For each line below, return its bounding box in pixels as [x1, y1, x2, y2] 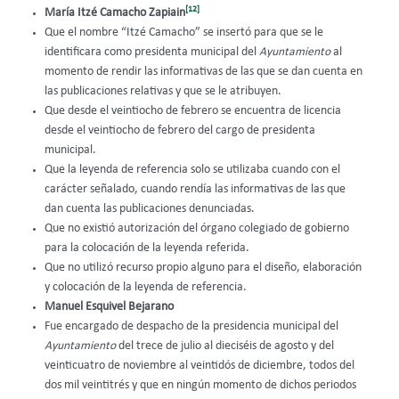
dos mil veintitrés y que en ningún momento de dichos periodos [45, 379, 356, 391]
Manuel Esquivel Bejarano [45, 300, 174, 313]
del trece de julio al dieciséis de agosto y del [118, 339, 334, 352]
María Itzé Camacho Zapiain [45, 6, 185, 19]
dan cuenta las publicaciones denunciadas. [45, 202, 255, 215]
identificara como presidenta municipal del [45, 45, 259, 58]
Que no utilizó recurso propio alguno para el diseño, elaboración [45, 261, 362, 273]
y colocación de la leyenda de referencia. [45, 281, 247, 293]
